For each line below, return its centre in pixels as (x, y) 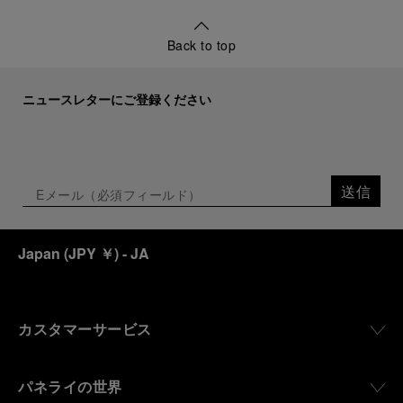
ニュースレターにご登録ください (117, 99)
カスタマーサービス (85, 329)
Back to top (201, 45)
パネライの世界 (70, 386)
